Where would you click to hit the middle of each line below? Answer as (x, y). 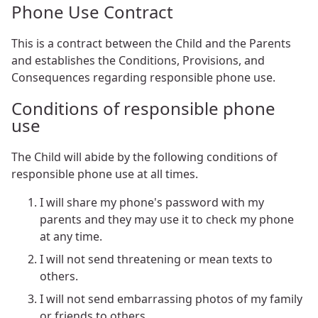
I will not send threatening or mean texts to (156, 259)
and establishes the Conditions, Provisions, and (138, 61)
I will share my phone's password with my (152, 203)
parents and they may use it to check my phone (167, 220)
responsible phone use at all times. (105, 174)
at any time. (71, 237)
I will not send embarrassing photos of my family (171, 299)
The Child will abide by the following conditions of (144, 157)
